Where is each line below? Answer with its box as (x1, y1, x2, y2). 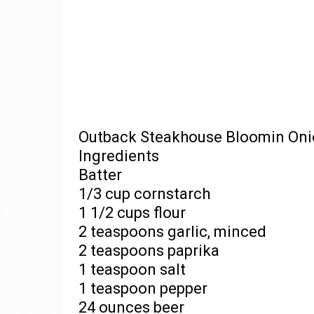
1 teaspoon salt (78, 261, 186, 278)
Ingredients (78, 147, 159, 165)
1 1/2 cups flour (78, 204, 186, 221)
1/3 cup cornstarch (78, 185, 210, 203)
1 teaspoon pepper (78, 280, 207, 297)
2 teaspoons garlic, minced (78, 223, 266, 240)
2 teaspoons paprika (78, 242, 219, 259)
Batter (78, 166, 122, 184)
